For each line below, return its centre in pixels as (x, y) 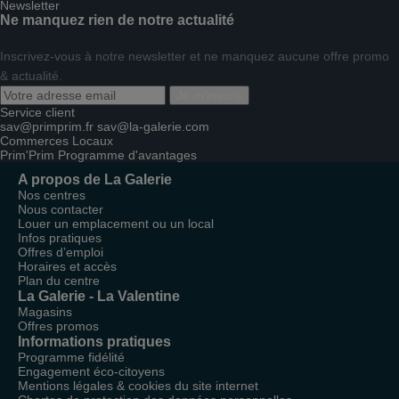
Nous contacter (61, 209)
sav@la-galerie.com (153, 126)
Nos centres (52, 195)
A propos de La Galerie (95, 179)
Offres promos (58, 326)
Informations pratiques (94, 341)
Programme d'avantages (127, 155)
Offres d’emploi (61, 252)
